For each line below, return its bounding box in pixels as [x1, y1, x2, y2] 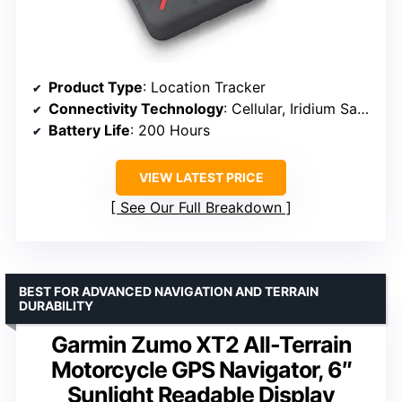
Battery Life [48, 120, 130, 139]
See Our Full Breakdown [120, 197, 282, 216]
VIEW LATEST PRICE [138, 169, 264, 185]
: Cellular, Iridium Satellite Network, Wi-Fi [223, 99, 357, 118]
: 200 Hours [130, 120, 210, 139]
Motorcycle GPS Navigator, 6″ [50, 355, 352, 383]
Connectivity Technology [48, 99, 223, 118]
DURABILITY [19, 297, 93, 313]
